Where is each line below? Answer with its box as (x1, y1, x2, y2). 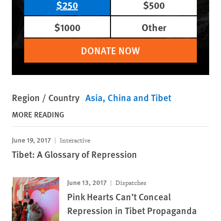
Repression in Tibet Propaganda (67, 204, 197, 217)
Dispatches (114, 179, 147, 187)
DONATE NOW (81, 43, 140, 57)
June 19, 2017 (12, 135, 51, 145)
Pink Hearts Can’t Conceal (67, 190, 171, 203)
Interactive (58, 136, 90, 145)
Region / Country (12, 91, 79, 104)
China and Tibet (108, 91, 171, 104)
